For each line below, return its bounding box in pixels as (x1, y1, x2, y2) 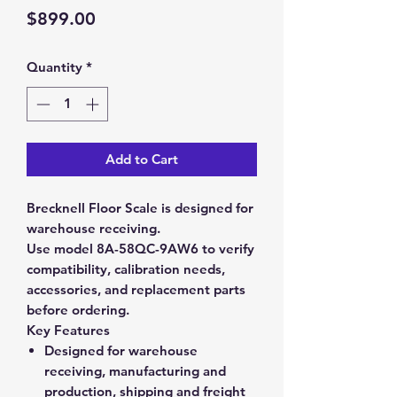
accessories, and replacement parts (27, 280, 245, 298)
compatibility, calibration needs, (27, 260, 225, 277)
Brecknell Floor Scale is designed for (27, 198, 253, 216)
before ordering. (27, 300, 129, 318)
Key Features (27, 321, 110, 339)
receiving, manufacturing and (44, 362, 226, 379)
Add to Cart (105, 150, 178, 167)
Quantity (27, 58, 82, 75)
